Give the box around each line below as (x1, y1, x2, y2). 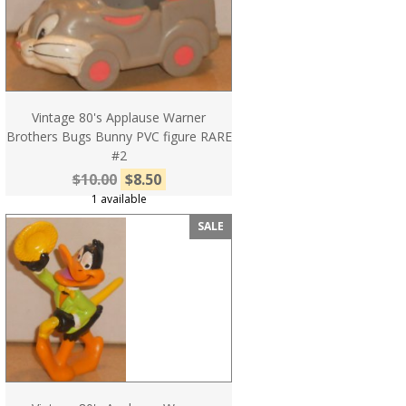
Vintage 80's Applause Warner (32, 108, 206, 126)
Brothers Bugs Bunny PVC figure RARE (5, 127, 232, 145)
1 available (91, 190, 147, 207)
